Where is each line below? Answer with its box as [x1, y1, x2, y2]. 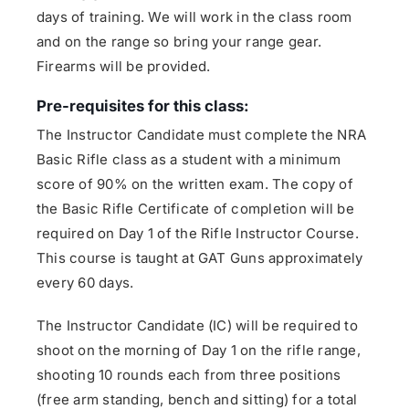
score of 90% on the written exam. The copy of [37, 175, 353, 194]
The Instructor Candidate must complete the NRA [37, 126, 367, 144]
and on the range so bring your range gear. [37, 33, 322, 51]
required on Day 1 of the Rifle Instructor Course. [37, 225, 359, 243]
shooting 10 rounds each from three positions [37, 366, 341, 384]
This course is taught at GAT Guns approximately [37, 249, 363, 267]
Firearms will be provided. [37, 58, 211, 76]
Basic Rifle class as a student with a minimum [37, 151, 341, 169]
